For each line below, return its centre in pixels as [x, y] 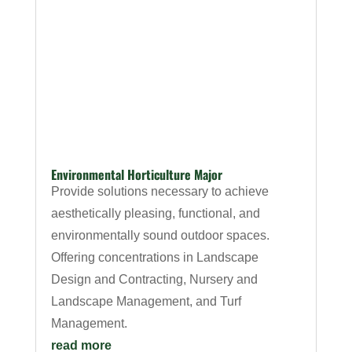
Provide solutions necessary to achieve [159, 191]
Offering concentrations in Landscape [154, 257]
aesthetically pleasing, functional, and [155, 213]
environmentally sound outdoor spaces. [160, 235]
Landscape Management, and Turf [146, 301]
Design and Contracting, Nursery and [154, 279]
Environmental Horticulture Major [136, 174]
